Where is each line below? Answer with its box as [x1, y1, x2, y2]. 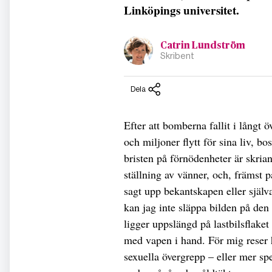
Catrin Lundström [160, 41, 245, 50]
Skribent [160, 51, 194, 61]
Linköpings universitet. [124, 2, 239, 19]
